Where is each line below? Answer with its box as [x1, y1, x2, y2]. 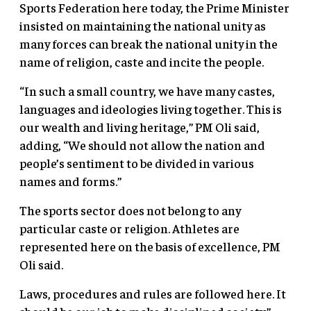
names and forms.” [19, 172, 132, 189]
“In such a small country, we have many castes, [19, 82, 275, 99]
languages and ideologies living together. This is [19, 100, 282, 117]
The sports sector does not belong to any [19, 201, 241, 218]
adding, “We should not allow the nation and [19, 136, 265, 153]
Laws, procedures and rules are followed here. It [19, 285, 286, 301]
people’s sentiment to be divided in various [19, 154, 254, 171]
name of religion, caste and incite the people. [19, 53, 274, 69]
